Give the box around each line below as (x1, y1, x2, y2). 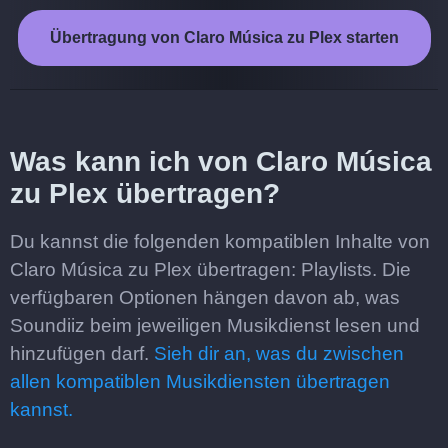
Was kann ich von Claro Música (10, 146, 432, 177)
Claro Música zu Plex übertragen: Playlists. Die (10, 259, 411, 280)
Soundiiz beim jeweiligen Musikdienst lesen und (10, 315, 420, 336)
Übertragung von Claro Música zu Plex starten (49, 29, 399, 46)
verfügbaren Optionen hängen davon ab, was (10, 287, 400, 308)
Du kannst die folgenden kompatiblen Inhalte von (10, 231, 430, 252)
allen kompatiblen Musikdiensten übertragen (10, 371, 390, 392)
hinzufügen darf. (10, 343, 154, 364)
